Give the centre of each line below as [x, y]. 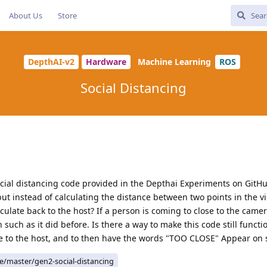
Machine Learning [174, 62]
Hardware [106, 62]
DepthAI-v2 [51, 62]
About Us [26, 15]
